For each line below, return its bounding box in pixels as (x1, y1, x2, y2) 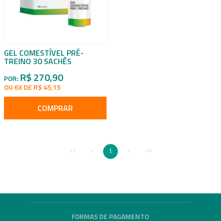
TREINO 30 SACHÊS (4, 55, 72, 67)
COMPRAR (37, 102, 73, 114)
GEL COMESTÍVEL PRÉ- (4, 47, 84, 59)
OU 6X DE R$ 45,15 (4, 82, 61, 92)
